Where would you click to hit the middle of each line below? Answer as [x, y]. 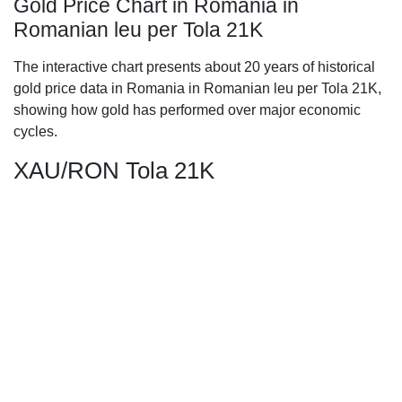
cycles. [35, 131]
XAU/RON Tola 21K [114, 170]
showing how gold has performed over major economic [187, 110]
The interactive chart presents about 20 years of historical [194, 67]
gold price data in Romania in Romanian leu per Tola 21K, [197, 88]
